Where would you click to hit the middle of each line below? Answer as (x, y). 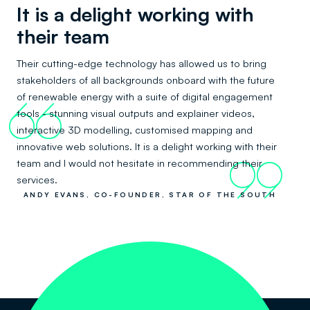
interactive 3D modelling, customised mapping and (135, 129)
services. (37, 179)
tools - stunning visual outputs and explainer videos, (136, 113)
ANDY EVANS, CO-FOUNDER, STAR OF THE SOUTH (150, 194)
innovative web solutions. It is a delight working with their (147, 146)
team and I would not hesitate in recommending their (139, 163)
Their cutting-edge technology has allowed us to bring (142, 63)
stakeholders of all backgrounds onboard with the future (146, 80)
